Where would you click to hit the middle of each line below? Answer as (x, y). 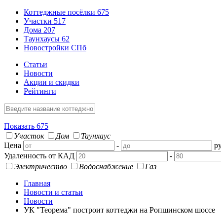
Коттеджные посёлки (60, 12)
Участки (39, 21)
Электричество (40, 166)
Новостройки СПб (55, 48)
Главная (37, 183)
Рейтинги (40, 91)
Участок (29, 136)
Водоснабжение (106, 166)
